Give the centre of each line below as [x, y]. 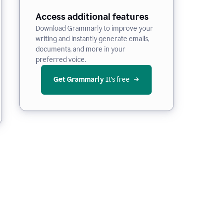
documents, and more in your [80, 49]
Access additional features [92, 17]
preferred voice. [60, 60]
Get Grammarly [79, 80]
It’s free [118, 80]
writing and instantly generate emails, [92, 39]
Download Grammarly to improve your [94, 28]
